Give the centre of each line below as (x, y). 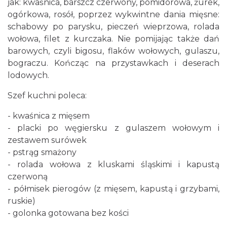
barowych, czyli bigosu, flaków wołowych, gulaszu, (113, 51)
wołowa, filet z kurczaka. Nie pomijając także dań (113, 39)
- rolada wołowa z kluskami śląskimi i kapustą (113, 164)
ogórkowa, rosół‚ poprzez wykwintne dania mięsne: (113, 14)
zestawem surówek (47, 140)
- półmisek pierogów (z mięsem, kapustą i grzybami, (113, 189)
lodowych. (28, 75)
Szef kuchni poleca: (47, 96)
